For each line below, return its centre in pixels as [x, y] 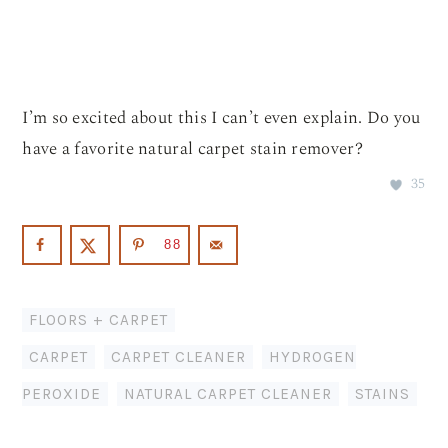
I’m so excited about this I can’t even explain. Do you [221, 117]
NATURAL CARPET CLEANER [228, 394]
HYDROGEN [313, 357]
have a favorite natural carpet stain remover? [192, 148]
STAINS [383, 394]
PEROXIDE [62, 394]
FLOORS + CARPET [99, 320]
